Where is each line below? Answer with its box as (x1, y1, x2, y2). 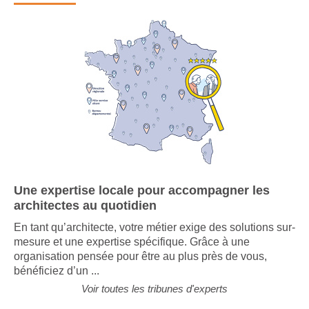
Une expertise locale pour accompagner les (14, 194, 270, 208)
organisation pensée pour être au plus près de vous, (14, 261, 267, 272)
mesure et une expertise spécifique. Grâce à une (14, 246, 250, 258)
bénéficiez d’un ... (14, 275, 99, 287)
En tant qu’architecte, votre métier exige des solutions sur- (14, 232, 295, 243)
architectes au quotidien (14, 209, 157, 223)
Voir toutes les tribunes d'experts (81, 293, 228, 305)
